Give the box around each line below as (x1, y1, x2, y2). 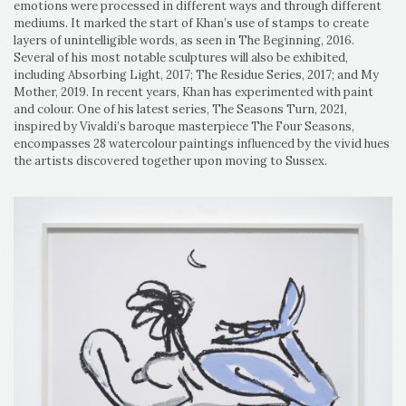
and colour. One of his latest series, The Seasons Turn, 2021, (14, 101, 347, 118)
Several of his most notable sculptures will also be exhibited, (14, 50, 348, 66)
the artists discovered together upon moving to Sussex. (14, 153, 327, 169)
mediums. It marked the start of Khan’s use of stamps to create (14, 15, 369, 32)
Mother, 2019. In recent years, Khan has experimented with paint (14, 84, 373, 101)
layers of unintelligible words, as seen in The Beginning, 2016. (14, 33, 354, 49)
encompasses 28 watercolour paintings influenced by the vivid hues (14, 136, 390, 152)
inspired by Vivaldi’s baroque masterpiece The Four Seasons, (14, 119, 354, 135)
